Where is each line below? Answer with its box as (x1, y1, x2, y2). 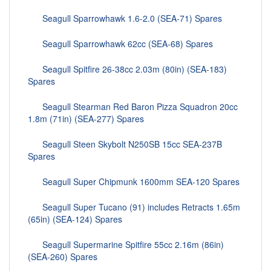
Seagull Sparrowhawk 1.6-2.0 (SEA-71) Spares (28, 12, 222, 25)
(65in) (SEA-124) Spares (28, 213, 122, 226)
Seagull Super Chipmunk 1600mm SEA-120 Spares (28, 175, 240, 188)
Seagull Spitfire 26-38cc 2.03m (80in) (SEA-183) (28, 63, 227, 76)
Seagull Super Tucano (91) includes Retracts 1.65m (28, 201, 240, 214)
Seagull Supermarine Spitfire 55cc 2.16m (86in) (28, 238, 224, 251)
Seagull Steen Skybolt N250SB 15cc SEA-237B (28, 138, 222, 151)
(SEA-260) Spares (28, 250, 97, 263)
